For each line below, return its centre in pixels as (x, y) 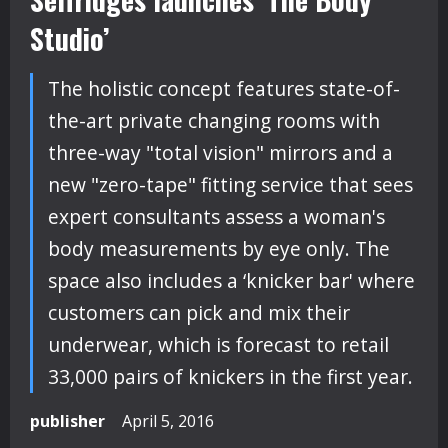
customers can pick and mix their (199, 312)
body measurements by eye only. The (219, 248)
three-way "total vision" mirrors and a (220, 152)
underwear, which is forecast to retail (218, 344)
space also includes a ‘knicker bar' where (231, 280)
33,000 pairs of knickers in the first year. (230, 376)
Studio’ (69, 38)
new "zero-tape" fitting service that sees (230, 184)
